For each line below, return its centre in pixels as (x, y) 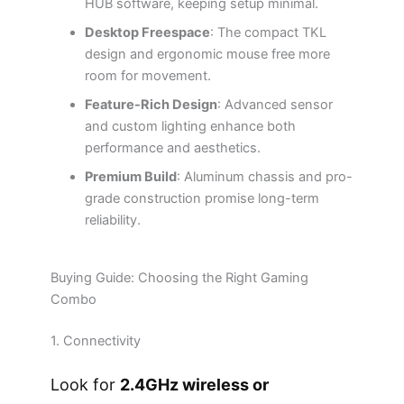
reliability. (113, 220)
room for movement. (148, 76)
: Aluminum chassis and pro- (265, 177)
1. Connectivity (95, 341)
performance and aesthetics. (173, 148)
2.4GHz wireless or (194, 385)
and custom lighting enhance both (191, 127)
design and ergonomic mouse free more (208, 55)
